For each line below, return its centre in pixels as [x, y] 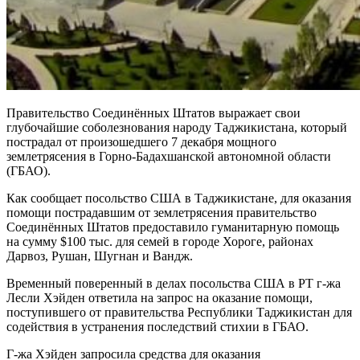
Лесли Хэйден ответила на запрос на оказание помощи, [160, 297]
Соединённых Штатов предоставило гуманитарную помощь [173, 227]
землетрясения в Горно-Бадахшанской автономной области [169, 156]
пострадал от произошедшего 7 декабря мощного [141, 141]
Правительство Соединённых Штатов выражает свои [153, 112]
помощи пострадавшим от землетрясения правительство [162, 212]
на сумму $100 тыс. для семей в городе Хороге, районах [160, 241]
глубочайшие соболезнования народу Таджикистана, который [177, 127]
